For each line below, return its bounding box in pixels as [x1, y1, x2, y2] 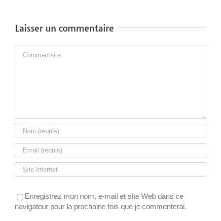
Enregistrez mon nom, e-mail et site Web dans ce [25, 192, 184, 200]
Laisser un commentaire [15, 23, 114, 34]
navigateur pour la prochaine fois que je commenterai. [15, 202, 186, 211]
